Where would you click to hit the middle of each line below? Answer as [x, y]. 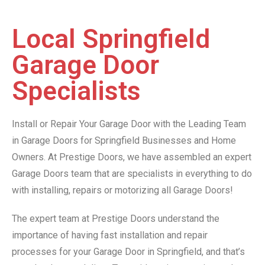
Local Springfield [111, 39]
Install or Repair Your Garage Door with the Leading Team [129, 124]
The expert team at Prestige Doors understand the [116, 219]
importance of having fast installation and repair [110, 235]
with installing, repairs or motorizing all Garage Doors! [122, 190]
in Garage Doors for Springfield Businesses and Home [124, 141]
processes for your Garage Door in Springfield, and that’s [128, 252]
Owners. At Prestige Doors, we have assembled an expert [132, 157]
